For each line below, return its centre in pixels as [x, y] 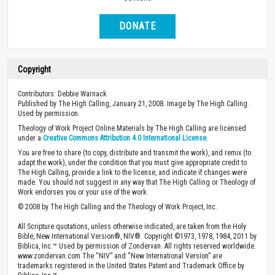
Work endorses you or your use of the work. [83, 192]
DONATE [137, 26]
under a [30, 138]
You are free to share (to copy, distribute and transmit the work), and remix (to [134, 153]
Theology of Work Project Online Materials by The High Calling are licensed [132, 128]
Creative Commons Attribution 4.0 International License [125, 138]
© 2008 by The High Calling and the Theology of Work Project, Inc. [118, 207]
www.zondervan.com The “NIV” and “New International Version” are [120, 256]
